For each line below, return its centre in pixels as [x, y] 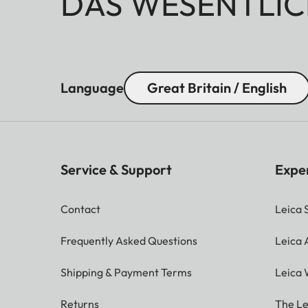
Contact [80, 209]
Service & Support [116, 170]
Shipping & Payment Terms [126, 273]
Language [92, 88]
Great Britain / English [217, 88]
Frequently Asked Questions [129, 241]
